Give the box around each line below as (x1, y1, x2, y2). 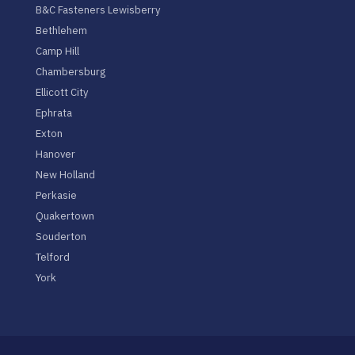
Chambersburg (35, 64, 105, 78)
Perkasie (35, 188, 77, 202)
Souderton (35, 229, 86, 243)
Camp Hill (35, 44, 79, 58)
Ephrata (35, 105, 72, 120)
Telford (35, 250, 70, 264)
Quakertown (35, 208, 94, 223)
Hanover (35, 147, 75, 161)
